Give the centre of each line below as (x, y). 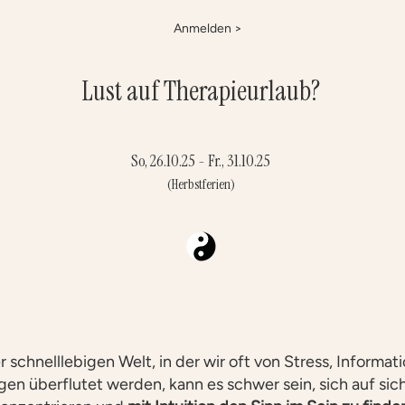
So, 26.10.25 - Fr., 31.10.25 (201, 161)
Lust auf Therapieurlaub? (201, 91)
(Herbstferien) (201, 184)
